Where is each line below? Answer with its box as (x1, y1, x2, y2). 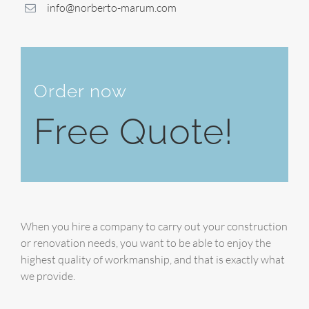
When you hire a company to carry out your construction (21, 219, 288, 233)
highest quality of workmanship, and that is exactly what (21, 252, 285, 266)
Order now (34, 81, 128, 102)
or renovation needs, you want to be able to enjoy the (21, 235, 271, 250)
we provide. (21, 268, 75, 283)
